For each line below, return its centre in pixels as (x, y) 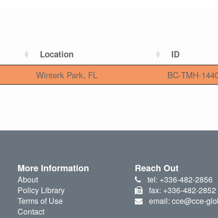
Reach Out (157, 168)
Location (57, 54)
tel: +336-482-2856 (180, 180)
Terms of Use (40, 201)
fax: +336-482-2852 (182, 190)
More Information (53, 168)
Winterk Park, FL (67, 75)
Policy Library (41, 190)
